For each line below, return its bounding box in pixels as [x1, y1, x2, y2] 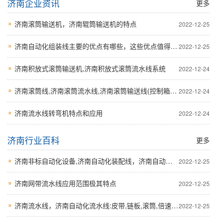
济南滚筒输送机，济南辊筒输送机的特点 [15, 18, 137, 29]
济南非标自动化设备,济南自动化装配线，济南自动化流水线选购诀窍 [15, 155, 166, 166]
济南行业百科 [7, 133, 60, 146]
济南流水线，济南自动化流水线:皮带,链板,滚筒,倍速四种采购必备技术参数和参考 [15, 200, 171, 210]
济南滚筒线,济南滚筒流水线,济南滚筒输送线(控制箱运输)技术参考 [15, 85, 170, 95]
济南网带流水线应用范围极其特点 [15, 178, 116, 188]
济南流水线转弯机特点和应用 [15, 108, 103, 118]
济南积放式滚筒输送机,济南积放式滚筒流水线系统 [15, 63, 166, 73]
